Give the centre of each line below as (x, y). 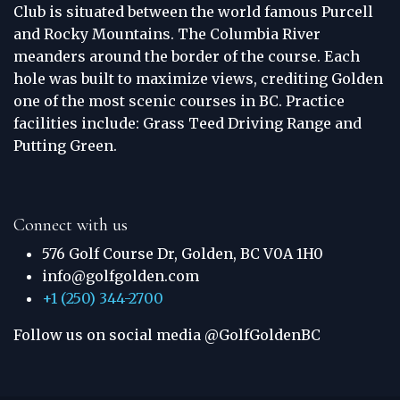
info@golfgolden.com (121, 276)
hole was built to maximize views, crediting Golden (198, 79)
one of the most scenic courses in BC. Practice (179, 101)
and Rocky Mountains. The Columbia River (167, 34)
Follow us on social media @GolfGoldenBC (167, 335)
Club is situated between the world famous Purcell (193, 12)
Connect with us (71, 225)
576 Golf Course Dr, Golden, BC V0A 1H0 (183, 254)
